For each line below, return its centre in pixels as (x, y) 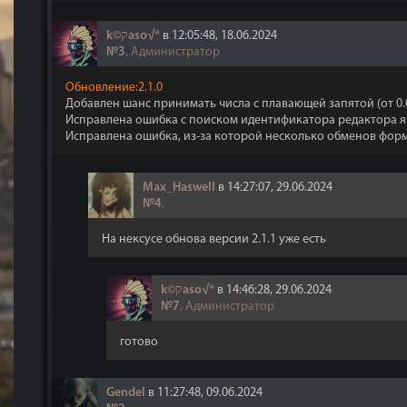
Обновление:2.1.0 (114, 88)
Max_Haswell (179, 188)
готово (139, 342)
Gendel (126, 393)
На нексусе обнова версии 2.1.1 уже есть (214, 239)
